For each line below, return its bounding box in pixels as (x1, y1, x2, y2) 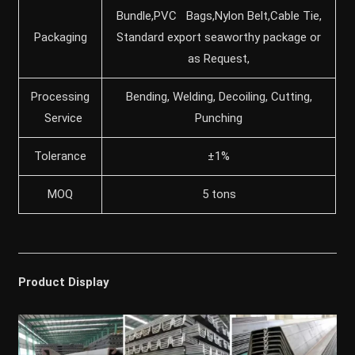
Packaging (33, 29, 87, 44)
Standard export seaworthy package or (116, 29, 322, 44)
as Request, (188, 51, 250, 66)
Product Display (18, 274, 110, 289)
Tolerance (34, 148, 87, 163)
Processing (31, 89, 90, 104)
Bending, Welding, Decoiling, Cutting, (125, 89, 312, 104)
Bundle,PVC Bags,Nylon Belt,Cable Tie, (116, 8, 322, 23)
